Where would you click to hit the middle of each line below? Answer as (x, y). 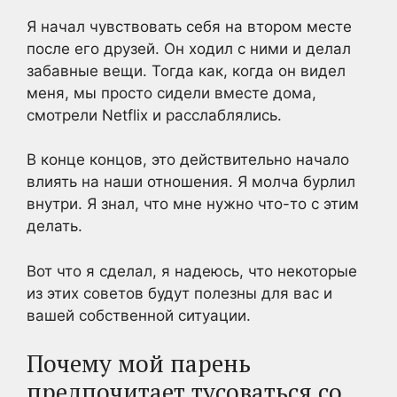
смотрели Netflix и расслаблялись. (154, 115)
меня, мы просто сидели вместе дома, (171, 93)
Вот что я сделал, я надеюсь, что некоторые (192, 271)
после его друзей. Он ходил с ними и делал (189, 48)
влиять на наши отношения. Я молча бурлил (191, 182)
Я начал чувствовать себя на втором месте (189, 26)
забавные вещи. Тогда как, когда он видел (186, 70)
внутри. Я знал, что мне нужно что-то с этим (193, 204)
